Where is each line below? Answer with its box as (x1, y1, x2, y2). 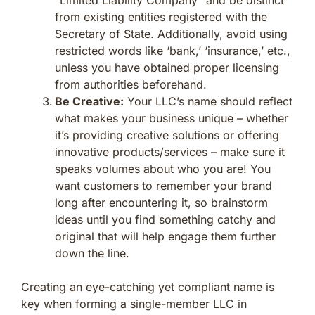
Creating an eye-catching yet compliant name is (21, 279, 274, 294)
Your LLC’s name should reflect (124, 94, 292, 108)
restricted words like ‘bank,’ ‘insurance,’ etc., (55, 43, 290, 58)
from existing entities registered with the (55, 9, 267, 24)
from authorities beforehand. (55, 77, 207, 91)
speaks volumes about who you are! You (55, 161, 271, 176)
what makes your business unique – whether (55, 110, 288, 125)
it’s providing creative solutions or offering (55, 127, 279, 142)
